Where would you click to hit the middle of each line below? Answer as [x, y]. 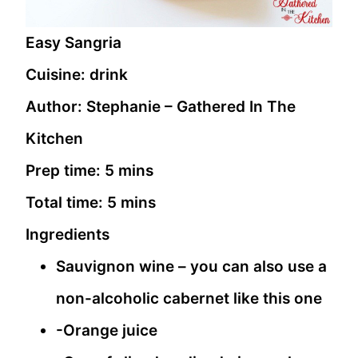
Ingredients [68, 235]
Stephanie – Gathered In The [191, 107]
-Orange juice [107, 331]
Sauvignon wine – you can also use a [191, 267]
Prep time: [65, 171]
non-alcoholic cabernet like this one [189, 299]
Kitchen [54, 139]
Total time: [66, 203]
